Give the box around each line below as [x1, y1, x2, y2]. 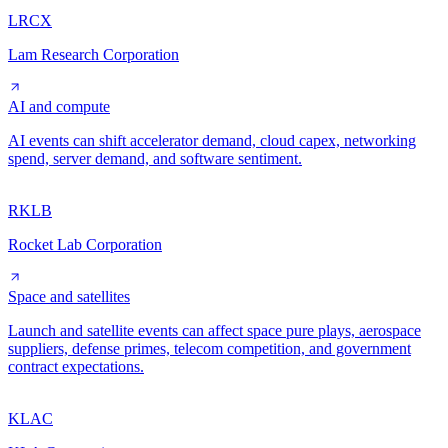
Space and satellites [8, 287, 130, 305]
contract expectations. [8, 357, 144, 375]
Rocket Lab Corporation [8, 235, 162, 253]
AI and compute [8, 97, 110, 115]
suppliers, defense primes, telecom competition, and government [8, 339, 411, 357]
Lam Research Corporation [8, 45, 179, 63]
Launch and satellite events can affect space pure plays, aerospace [8, 321, 421, 339]
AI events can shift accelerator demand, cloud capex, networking [8, 131, 416, 149]
